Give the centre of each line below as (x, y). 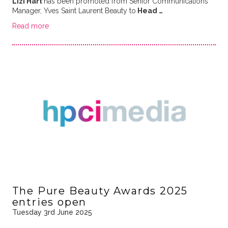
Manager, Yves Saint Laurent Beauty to (74, 10)
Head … (149, 10)
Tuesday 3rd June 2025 (52, 212)
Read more (30, 26)
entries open (49, 202)
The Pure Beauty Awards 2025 (100, 191)
